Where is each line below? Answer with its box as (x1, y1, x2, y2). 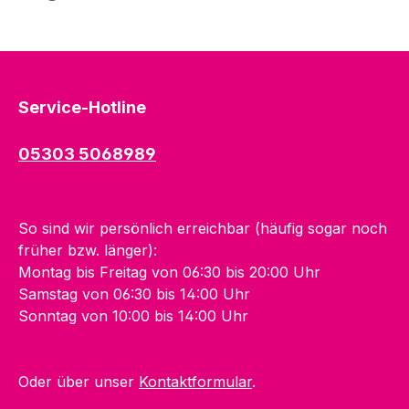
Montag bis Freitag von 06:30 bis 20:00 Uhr (18, 263, 320, 281)
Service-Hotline (18, 98, 146, 117)
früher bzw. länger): (18, 241, 157, 259)
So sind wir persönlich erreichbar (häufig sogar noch (18, 219, 387, 237)
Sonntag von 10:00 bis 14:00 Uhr (18, 307, 248, 325)
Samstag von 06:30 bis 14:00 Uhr (18, 285, 250, 303)
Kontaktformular (139, 372, 252, 391)
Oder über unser (18, 372, 139, 391)
